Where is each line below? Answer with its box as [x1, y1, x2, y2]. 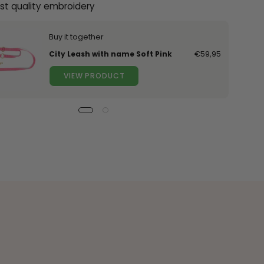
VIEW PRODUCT [63, 70, 125, 81]
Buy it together [49, 31, 104, 42]
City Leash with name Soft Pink [49, 48, 173, 59]
